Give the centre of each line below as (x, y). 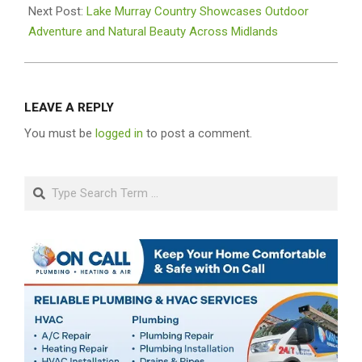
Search (45, 185)
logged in (119, 133)
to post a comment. (198, 133)
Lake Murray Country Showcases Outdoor (198, 11)
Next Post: (57, 11)
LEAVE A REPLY (69, 107)
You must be (60, 133)
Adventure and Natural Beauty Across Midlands (153, 31)
